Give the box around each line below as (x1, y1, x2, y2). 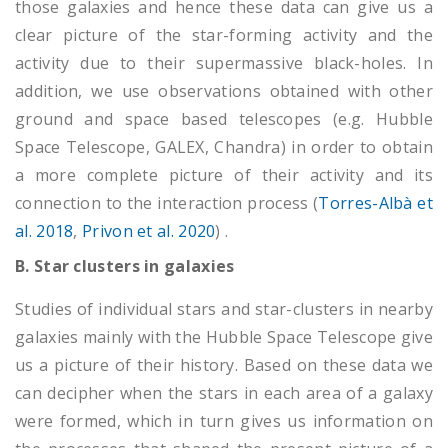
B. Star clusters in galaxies (15, 254, 235, 277)
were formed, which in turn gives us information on (15, 409, 433, 432)
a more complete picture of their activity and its (15, 163, 433, 186)
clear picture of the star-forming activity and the (15, 23, 433, 46)
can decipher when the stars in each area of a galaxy (15, 381, 433, 404)
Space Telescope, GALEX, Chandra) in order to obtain (15, 135, 433, 158)
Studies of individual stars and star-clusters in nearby (15, 297, 433, 320)
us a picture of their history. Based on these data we (15, 353, 433, 376)
